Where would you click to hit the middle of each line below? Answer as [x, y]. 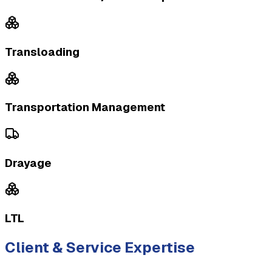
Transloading [42, 52]
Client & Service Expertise [100, 248]
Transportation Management [85, 107]
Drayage [28, 163]
